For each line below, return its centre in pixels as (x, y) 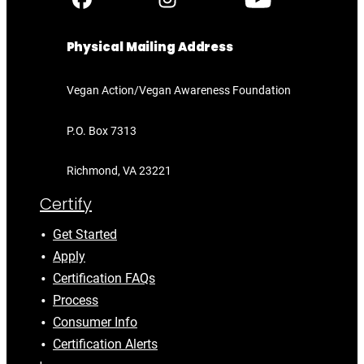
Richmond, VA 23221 (119, 171)
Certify (66, 204)
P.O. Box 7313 (101, 130)
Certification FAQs (104, 278)
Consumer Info (95, 322)
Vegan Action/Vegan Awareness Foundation (182, 91)
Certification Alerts (105, 344)
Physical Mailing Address (150, 47)
